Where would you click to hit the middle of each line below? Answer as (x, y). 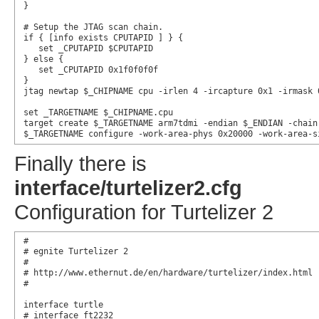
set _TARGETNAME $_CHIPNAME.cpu (98, 112)
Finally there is (80, 163)
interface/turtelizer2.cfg (128, 187)
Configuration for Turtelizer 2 (144, 211)
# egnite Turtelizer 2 (75, 252)
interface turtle (63, 305)
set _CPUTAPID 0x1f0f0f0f (90, 69)
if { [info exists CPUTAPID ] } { (103, 37)
